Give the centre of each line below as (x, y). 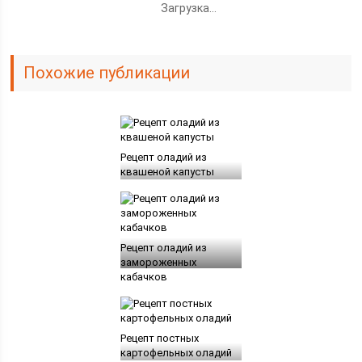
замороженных (158, 262)
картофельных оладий (176, 352)
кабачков (143, 276)
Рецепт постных (159, 338)
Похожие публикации (107, 72)
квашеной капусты (167, 171)
